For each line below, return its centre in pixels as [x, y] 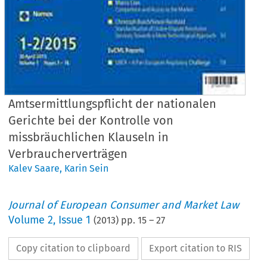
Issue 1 [75, 220]
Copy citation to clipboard [74, 248]
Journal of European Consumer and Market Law [124, 205]
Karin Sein [87, 168]
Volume [28, 220]
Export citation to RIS [196, 248]
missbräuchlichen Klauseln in [89, 137]
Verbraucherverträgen [68, 153]
